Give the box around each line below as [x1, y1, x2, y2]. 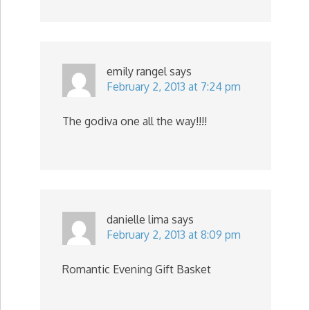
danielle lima [107, 212, 169, 226]
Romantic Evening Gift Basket [62, 262, 211, 276]
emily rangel [107, 64, 167, 78]
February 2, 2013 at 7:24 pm [107, 80, 241, 93]
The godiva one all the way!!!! [62, 114, 207, 128]
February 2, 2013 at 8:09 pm [107, 228, 241, 241]
